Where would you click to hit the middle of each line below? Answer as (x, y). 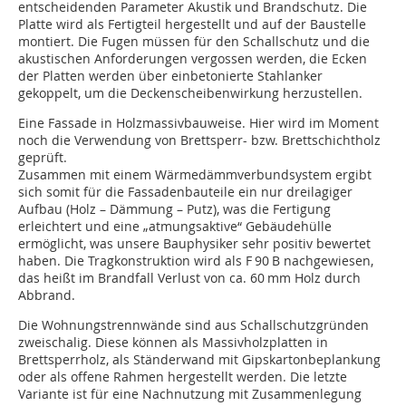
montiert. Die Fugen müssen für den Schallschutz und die (194, 42)
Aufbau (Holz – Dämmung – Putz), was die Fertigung (174, 209)
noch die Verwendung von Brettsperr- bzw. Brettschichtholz (199, 140)
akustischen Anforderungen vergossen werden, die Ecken (193, 59)
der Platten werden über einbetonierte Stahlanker (170, 76)
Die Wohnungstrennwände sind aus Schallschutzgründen (193, 325)
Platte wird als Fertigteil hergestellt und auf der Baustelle (192, 24)
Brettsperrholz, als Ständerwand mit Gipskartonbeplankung (199, 360)
